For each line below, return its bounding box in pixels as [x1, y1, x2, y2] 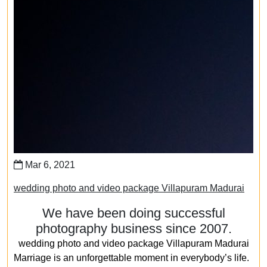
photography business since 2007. [35, 221, 232, 236]
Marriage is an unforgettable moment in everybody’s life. [14, 253, 249, 263]
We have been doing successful [42, 206, 225, 221]
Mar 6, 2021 [23, 160, 75, 170]
